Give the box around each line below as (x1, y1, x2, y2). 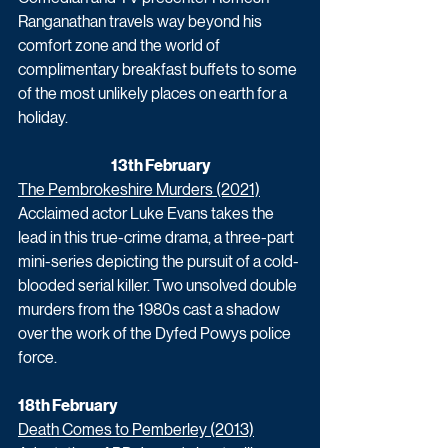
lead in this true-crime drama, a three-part (18, 227, 297, 247)
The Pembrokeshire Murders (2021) (18, 179, 260, 199)
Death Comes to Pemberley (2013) (18, 419, 254, 439)
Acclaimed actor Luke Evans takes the (18, 203, 277, 223)
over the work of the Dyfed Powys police (18, 323, 294, 343)
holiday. (18, 107, 68, 127)
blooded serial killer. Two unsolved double (18, 275, 300, 295)
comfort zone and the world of (18, 35, 223, 55)
